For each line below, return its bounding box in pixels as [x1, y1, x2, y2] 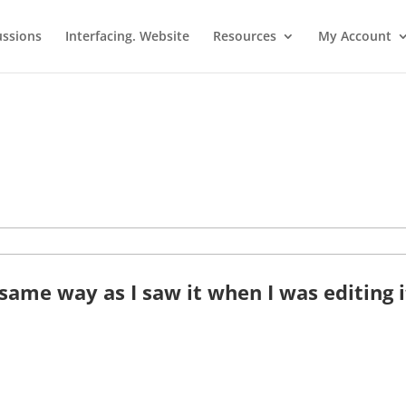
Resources [213, 27, 276, 44]
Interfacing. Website [65, 27, 189, 44]
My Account [318, 27, 391, 44]
